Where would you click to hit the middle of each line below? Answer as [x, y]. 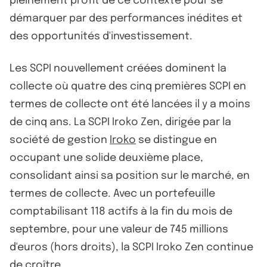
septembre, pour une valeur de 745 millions [119, 229]
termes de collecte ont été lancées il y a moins [130, 104]
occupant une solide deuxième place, [106, 158]
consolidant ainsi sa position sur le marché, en [130, 176]
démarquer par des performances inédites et [126, 18]
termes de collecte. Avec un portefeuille [112, 193]
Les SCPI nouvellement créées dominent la [118, 68]
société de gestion [60, 140]
